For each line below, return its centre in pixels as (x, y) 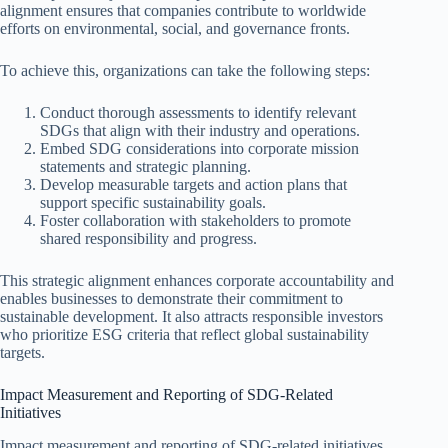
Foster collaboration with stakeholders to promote (195, 221)
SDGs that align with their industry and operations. (200, 131)
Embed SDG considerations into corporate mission (199, 149)
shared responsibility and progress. (148, 239)
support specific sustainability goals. (153, 203)
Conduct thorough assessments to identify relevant (198, 113)
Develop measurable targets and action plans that (193, 185)
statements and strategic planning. (145, 167)
